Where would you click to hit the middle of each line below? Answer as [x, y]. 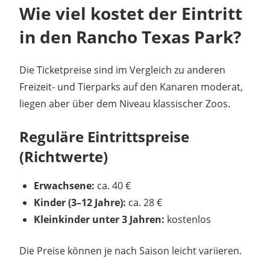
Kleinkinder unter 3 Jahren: [99, 219]
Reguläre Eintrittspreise [104, 136]
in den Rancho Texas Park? [130, 36]
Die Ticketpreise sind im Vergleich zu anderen [122, 70]
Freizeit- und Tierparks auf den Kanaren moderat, [131, 86]
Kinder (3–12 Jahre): [80, 202]
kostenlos [188, 219]
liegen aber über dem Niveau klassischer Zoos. [125, 103]
